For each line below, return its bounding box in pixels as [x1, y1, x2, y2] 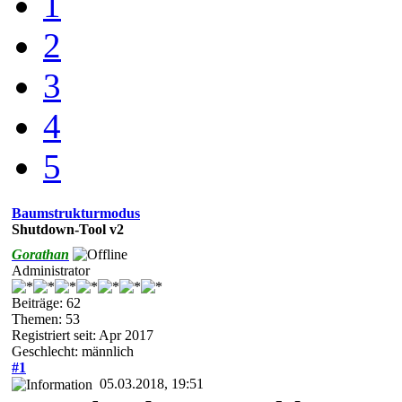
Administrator [12, 262, 90, 278]
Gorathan [12, 246, 69, 262]
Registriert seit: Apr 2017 [12, 327, 153, 343]
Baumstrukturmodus [12, 205, 140, 221]
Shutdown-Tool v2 [12, 221, 124, 237]
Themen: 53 [12, 310, 80, 327]
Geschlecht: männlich [12, 343, 134, 359]
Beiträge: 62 [12, 294, 81, 310]
